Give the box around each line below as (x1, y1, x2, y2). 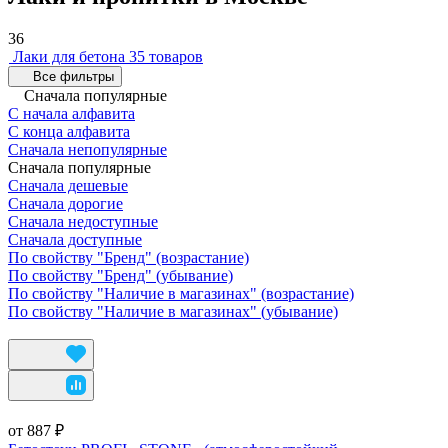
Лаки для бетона (13, 47, 125, 65)
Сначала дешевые (8, 176, 128, 194)
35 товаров (129, 47, 203, 65)
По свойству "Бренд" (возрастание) (8, 248, 249, 266)
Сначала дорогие (8, 194, 123, 212)
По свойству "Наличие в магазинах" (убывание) (8, 302, 338, 320)
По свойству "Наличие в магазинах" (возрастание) (8, 284, 354, 302)
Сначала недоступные (8, 212, 158, 230)
